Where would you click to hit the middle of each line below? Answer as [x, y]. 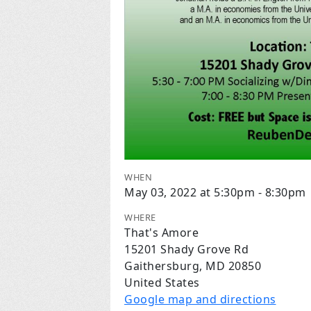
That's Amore [161, 232]
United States [162, 282]
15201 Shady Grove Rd [186, 249]
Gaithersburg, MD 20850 [193, 266]
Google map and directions [200, 299]
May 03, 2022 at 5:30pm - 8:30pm [215, 192]
